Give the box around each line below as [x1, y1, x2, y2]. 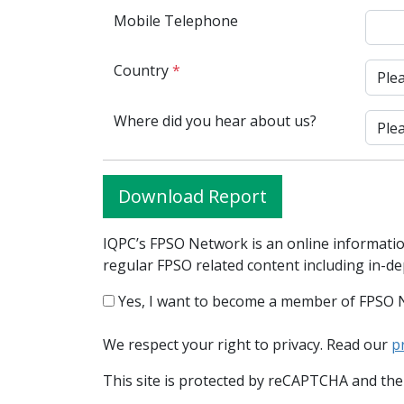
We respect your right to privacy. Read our [103, 335, 391, 355]
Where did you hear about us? [114, 110, 317, 131]
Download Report [118, 184, 267, 209]
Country [114, 60, 172, 81]
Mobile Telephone [114, 10, 238, 31]
